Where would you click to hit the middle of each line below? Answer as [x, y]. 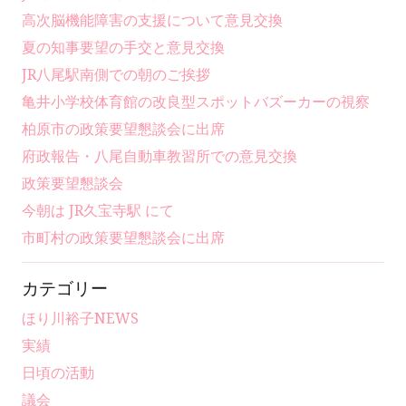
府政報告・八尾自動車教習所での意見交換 [159, 156]
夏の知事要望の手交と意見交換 [123, 47]
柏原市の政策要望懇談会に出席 [123, 129]
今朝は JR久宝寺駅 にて [98, 210]
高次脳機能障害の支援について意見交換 [152, 20]
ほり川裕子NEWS [80, 319]
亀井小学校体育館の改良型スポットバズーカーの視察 [196, 101]
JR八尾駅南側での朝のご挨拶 [116, 74]
